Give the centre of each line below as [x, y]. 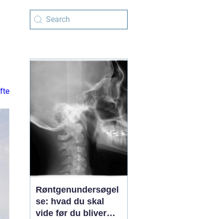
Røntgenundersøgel [77, 190]
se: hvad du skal [70, 201]
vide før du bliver [71, 213]
